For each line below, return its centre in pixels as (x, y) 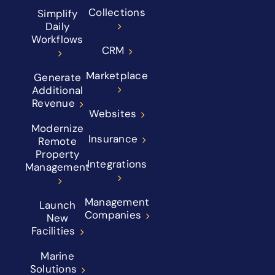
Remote (57, 141)
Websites (113, 113)
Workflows (57, 39)
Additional (57, 90)
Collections (117, 12)
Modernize (57, 128)
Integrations (117, 164)
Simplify (57, 13)
